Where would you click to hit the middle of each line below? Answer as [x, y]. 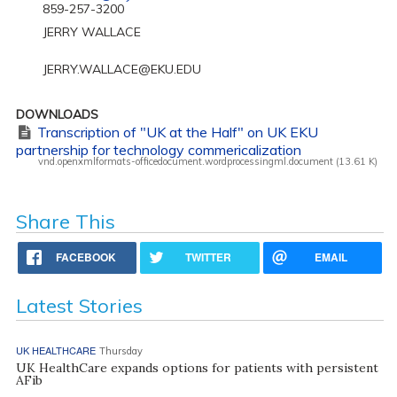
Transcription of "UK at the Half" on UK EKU [178, 132]
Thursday [121, 350]
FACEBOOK [86, 257]
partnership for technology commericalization [158, 149]
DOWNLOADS [57, 114]
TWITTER [209, 257]
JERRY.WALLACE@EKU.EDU [121, 69]
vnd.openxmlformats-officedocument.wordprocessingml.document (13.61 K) [207, 161]
